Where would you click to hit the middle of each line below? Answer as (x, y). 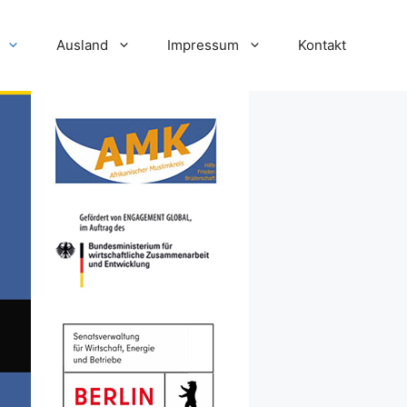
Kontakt (322, 45)
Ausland (82, 45)
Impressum (203, 45)
